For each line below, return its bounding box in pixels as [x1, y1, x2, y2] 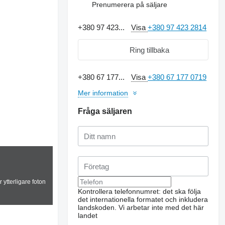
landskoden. [78, 203, 117, 211]
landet [78, 211, 98, 219]
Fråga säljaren [78, 107, 133, 116]
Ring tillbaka [129, 45, 169, 54]
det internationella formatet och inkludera [78, 195, 208, 203]
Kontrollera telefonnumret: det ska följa [78, 187, 201, 195]
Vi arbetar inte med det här [119, 203, 204, 211]
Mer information [78, 89, 129, 97]
